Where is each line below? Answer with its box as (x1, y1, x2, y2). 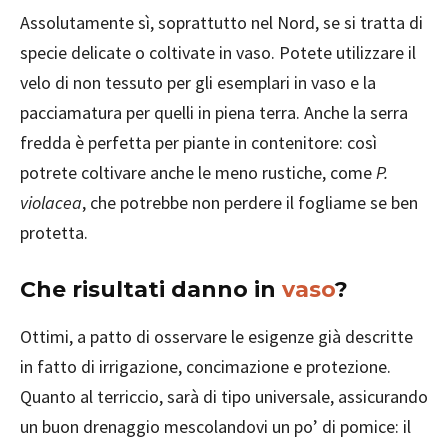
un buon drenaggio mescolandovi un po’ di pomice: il (20, 415, 411, 438)
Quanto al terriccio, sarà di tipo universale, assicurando (20, 385, 428, 408)
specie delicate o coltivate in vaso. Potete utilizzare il (20, 41, 416, 64)
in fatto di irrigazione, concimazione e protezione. (20, 355, 391, 378)
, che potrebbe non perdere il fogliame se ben (82, 191, 418, 214)
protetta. (20, 221, 88, 244)
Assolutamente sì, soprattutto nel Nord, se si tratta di (20, 11, 423, 34)
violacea (20, 191, 82, 214)
